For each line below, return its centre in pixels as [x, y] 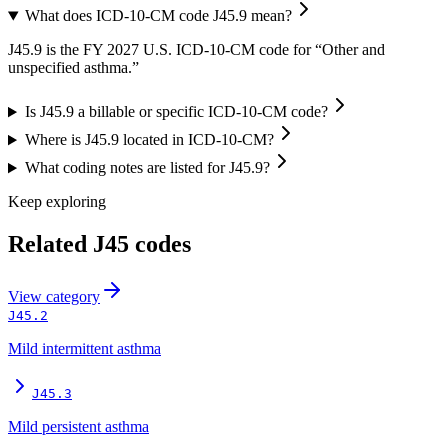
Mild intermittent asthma [84, 349]
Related [50, 244]
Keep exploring [57, 202]
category [73, 297]
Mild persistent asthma [78, 427]
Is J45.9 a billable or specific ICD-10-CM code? [176, 112]
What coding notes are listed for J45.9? [147, 168]
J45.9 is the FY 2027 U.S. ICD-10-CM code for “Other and [196, 50]
